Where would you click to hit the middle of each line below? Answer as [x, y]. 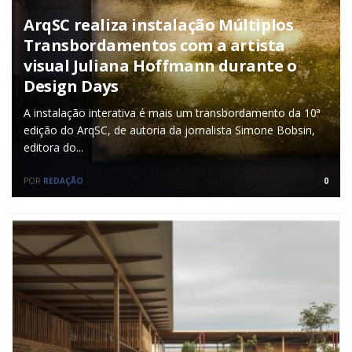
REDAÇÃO [63, 180]
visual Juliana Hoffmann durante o [160, 65]
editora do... [53, 147]
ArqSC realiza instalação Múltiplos [159, 24]
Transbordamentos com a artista [155, 45]
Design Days [71, 86]
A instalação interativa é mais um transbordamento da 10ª [172, 112]
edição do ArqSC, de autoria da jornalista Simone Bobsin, [169, 130]
